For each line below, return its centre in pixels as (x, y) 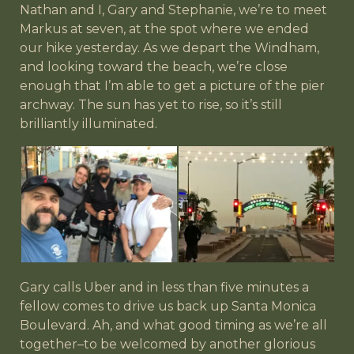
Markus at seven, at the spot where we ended (164, 29)
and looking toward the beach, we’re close (154, 67)
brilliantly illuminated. (88, 124)
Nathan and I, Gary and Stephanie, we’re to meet (173, 10)
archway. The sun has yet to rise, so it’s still (151, 105)
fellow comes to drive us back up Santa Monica (168, 307)
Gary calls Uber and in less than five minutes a (164, 288)
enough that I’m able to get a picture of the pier (172, 86)
